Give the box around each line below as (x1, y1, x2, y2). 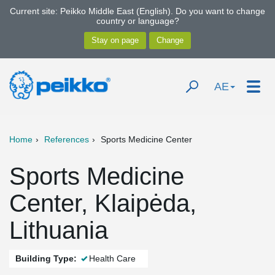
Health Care (89, 254, 136, 263)
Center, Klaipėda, (9, 190, 196, 217)
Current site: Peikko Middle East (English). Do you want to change (10, 6, 265, 16)
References (44, 134, 89, 144)
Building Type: (15, 254, 77, 263)
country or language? (96, 16, 179, 26)
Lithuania (9, 217, 108, 244)
